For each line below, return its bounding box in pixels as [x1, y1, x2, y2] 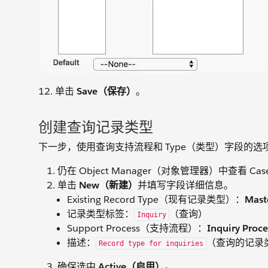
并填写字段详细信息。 [138, 179, 233, 192]
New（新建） [79, 179, 138, 192]
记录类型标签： [67, 208, 134, 221]
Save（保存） [77, 85, 136, 98]
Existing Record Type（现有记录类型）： [67, 193, 245, 206]
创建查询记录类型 [38, 118, 153, 137]
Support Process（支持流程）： [67, 222, 207, 235]
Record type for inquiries [99, 239, 203, 248]
